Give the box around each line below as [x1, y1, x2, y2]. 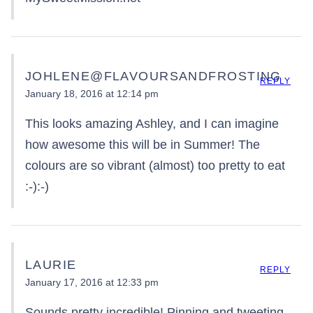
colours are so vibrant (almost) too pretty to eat [25, 159, 285, 173]
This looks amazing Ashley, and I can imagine [25, 117, 279, 131]
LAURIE [25, 257, 77, 272]
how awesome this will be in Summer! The [25, 138, 260, 152]
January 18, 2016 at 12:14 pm [25, 88, 159, 100]
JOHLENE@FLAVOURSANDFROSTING [25, 68, 282, 83]
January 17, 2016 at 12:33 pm [25, 277, 159, 289]
